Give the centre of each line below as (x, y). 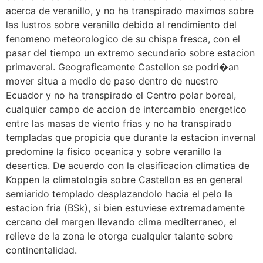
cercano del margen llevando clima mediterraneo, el (121, 222)
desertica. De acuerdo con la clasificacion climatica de (128, 166)
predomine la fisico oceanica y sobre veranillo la (114, 152)
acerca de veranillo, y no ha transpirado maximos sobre (130, 11)
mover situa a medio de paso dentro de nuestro (112, 81)
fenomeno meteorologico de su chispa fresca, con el (123, 39)
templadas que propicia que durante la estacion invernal (131, 138)
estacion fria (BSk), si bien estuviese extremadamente (125, 208)
